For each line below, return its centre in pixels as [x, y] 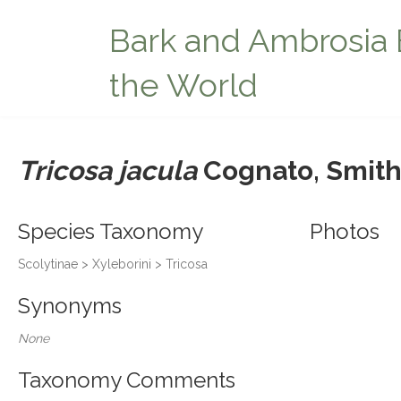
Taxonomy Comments [127, 380]
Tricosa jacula [107, 171]
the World [183, 85]
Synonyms [70, 306]
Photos [344, 231]
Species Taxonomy [111, 231]
